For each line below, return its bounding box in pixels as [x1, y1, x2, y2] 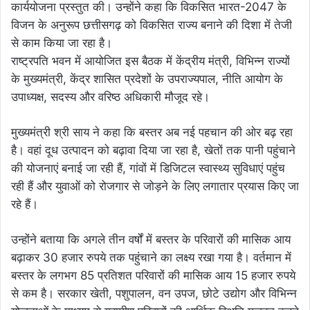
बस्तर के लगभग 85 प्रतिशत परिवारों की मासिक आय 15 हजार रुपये [11, 268, 295, 282]
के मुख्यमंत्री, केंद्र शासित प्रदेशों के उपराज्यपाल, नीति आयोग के [11, 72, 283, 86]
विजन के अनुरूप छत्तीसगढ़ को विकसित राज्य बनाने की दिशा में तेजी [11, 18, 292, 32]
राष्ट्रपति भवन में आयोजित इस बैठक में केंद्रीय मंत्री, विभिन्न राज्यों [11, 54, 290, 68]
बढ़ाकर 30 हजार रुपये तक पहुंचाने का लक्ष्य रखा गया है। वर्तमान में [11, 250, 291, 264]
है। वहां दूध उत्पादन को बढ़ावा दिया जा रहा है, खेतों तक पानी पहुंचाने [11, 143, 295, 157]
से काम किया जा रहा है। [11, 36, 112, 50]
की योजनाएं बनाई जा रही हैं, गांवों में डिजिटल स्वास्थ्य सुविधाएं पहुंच [11, 161, 285, 175]
